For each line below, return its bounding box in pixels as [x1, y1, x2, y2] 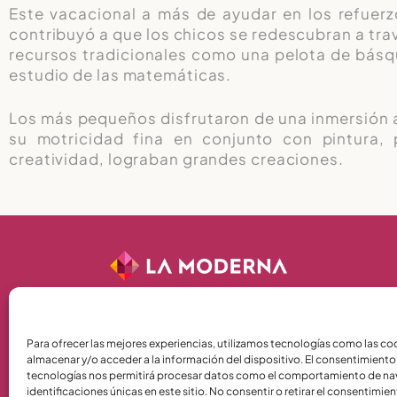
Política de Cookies [142, 372, 254, 389]
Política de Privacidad [136, 354, 261, 370]
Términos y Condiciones [128, 335, 268, 352]
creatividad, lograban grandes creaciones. [9, 148, 344, 168]
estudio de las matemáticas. [9, 65, 232, 85]
